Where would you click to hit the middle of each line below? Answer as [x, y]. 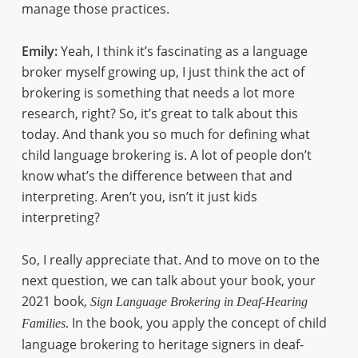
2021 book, [56, 301]
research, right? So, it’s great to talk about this [159, 113]
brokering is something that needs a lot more [158, 93]
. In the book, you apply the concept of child [196, 323]
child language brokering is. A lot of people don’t [166, 155]
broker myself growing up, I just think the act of [163, 72]
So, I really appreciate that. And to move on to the [170, 260]
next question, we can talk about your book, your [168, 280]
